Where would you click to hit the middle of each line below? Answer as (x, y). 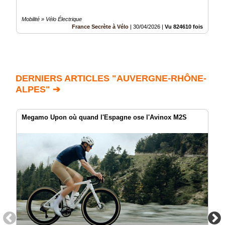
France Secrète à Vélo (100, 27)
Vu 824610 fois (184, 27)
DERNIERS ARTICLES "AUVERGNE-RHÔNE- (111, 79)
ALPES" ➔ (38, 90)
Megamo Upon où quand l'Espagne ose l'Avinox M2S (104, 118)
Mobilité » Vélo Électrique (52, 19)
